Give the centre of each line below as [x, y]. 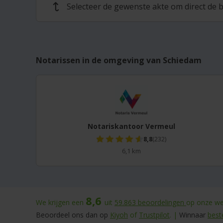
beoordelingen [162, 202]
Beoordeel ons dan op [73, 215]
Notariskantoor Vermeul [131, 126]
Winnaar [192, 215]
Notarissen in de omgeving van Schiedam [119, 60]
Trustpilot [154, 215]
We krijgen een [61, 202]
